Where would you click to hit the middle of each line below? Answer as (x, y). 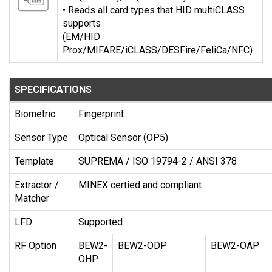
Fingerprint (101, 114)
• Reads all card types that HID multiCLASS (154, 10)
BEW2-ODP (142, 246)
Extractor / (37, 185)
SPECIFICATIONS (53, 90)
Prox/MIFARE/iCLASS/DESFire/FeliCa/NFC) (158, 50)
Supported (100, 222)
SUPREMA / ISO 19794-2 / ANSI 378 (158, 161)
